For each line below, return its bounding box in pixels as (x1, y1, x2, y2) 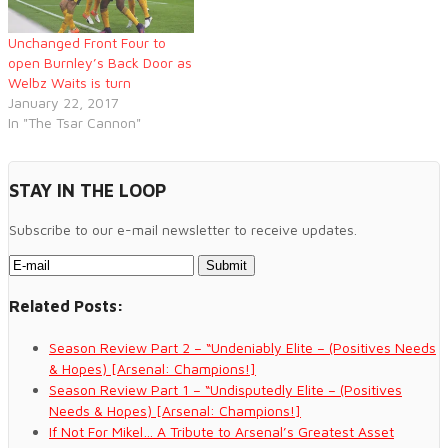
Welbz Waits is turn (8, 73, 131, 91)
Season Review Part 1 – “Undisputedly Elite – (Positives (49, 381, 402, 399)
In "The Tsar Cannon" (8, 113, 141, 131)
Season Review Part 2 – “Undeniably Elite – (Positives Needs (49, 339, 436, 357)
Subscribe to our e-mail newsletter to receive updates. (9, 220, 357, 238)
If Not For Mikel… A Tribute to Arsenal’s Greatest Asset (49, 423, 394, 441)
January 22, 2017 (8, 93, 119, 111)
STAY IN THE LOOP (9, 179, 166, 201)
